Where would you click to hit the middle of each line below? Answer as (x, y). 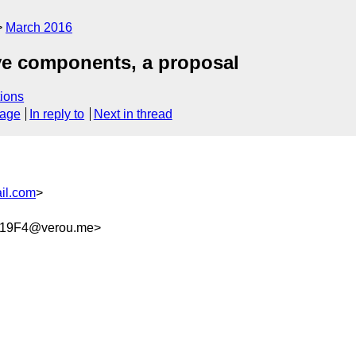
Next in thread (133, 114)
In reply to (57, 114)
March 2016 (39, 27)
